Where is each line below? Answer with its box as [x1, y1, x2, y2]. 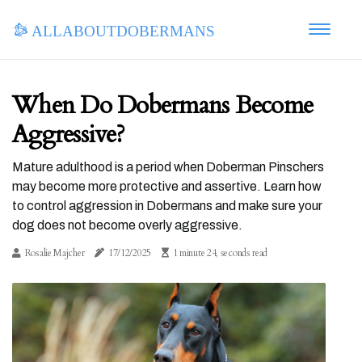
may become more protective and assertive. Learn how [12, 179, 322, 193]
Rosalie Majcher [24, 246, 85, 259]
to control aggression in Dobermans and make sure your [12, 199, 322, 213]
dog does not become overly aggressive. [12, 218, 242, 232]
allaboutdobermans [27, 17, 215, 39]
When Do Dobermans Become [12, 89, 313, 122]
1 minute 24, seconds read [172, 246, 268, 259]
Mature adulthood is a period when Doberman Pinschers [12, 160, 324, 174]
